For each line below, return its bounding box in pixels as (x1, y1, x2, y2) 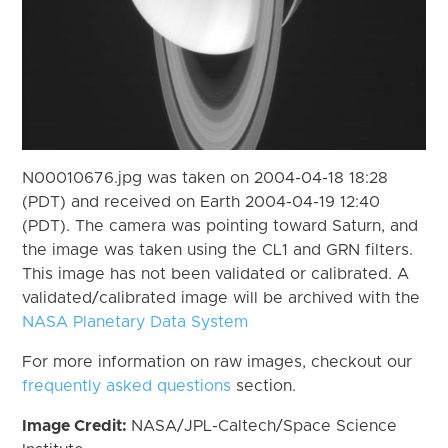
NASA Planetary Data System (22, 313, 249, 330)
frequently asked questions (22, 377, 232, 394)
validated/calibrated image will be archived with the (22, 289, 421, 306)
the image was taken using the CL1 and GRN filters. (22, 241, 414, 258)
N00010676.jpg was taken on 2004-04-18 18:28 (22, 169, 389, 186)
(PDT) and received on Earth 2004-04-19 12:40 (22, 193, 381, 210)
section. (231, 377, 297, 394)
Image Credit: (22, 417, 132, 434)
